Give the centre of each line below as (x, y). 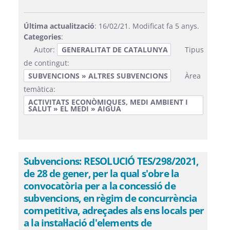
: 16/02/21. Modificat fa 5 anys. (147, 26)
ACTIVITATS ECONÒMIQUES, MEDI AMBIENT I (108, 102)
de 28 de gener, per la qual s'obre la (101, 173)
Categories (42, 37)
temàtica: (40, 89)
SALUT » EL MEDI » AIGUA (75, 109)
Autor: (45, 50)
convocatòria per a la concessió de (100, 186)
